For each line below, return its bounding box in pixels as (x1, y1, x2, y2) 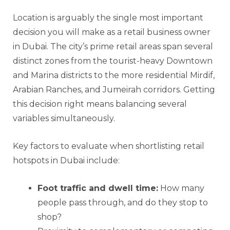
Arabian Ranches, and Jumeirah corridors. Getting (13, 84, 215, 94)
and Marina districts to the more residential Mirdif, (13, 70, 215, 80)
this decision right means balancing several (13, 99, 187, 109)
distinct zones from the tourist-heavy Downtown (13, 55, 213, 66)
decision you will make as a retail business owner (13, 27, 210, 37)
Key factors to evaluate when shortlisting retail (13, 141, 204, 151)
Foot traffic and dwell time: (37, 183, 158, 193)
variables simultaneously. (13, 113, 115, 123)
